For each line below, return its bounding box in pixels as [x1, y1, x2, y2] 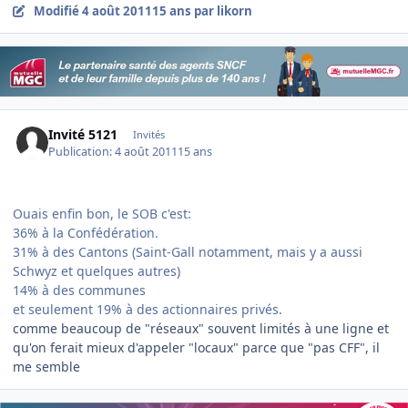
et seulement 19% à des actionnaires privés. [13, 300, 282, 318]
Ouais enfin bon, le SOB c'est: [13, 204, 191, 222]
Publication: [48, 143, 116, 159]
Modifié [33, 2, 82, 19]
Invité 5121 [48, 126, 118, 144]
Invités [132, 127, 165, 142]
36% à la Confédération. [13, 223, 158, 241]
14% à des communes [13, 280, 146, 299]
